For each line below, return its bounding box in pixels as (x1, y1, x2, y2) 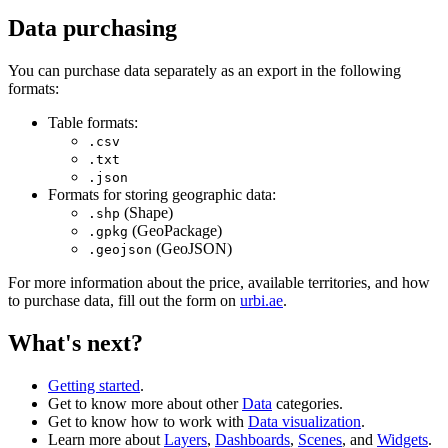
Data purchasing (8, 15, 177, 42)
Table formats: (48, 114, 138, 132)
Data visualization (248, 413, 361, 431)
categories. (272, 395, 343, 413)
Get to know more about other (48, 395, 242, 413)
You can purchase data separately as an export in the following (8, 62, 401, 80)
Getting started (48, 377, 140, 395)
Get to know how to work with (48, 413, 248, 431)
